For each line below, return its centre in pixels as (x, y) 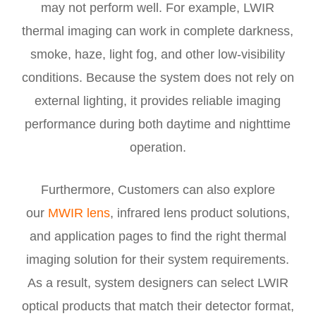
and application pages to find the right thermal (158, 236)
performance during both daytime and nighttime (158, 124)
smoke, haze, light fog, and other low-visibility (158, 54)
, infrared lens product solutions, (200, 213)
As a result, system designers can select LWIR (158, 282)
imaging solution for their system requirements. (158, 259)
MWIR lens (79, 213)
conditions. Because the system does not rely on (158, 77)
